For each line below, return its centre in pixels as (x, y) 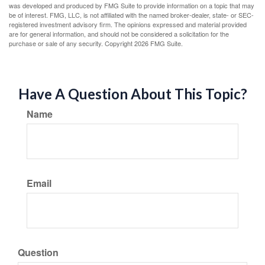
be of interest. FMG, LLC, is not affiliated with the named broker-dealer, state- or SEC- (131, 14)
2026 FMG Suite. (159, 43)
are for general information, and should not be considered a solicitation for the (119, 33)
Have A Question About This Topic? (132, 93)
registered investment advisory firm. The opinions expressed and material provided (128, 24)
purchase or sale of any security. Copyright (72, 43)
